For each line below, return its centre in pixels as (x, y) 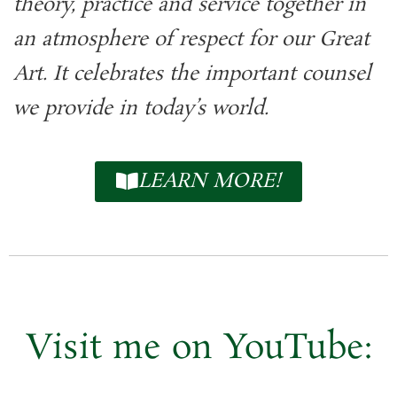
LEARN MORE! (210, 182)
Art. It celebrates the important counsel (192, 74)
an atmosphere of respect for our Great (191, 40)
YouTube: (297, 348)
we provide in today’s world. (141, 109)
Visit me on (124, 348)
